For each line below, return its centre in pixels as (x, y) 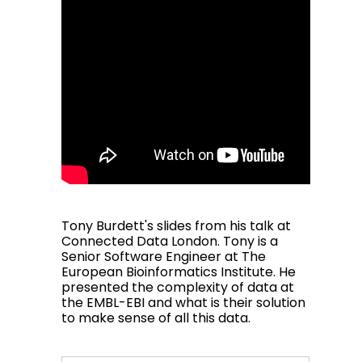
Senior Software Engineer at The (164, 257)
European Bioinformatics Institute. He (179, 272)
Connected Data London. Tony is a (170, 241)
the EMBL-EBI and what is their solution (183, 303)
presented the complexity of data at (178, 287)
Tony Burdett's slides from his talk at (176, 226)
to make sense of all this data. (156, 318)
